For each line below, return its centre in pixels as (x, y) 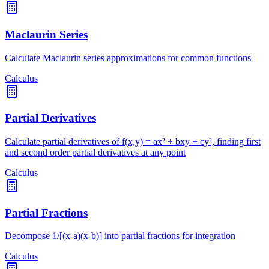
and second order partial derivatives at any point (95, 152)
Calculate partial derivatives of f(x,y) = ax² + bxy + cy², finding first (133, 141)
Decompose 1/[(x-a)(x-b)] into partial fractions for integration (120, 236)
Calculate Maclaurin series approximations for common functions (128, 58)
